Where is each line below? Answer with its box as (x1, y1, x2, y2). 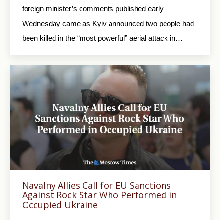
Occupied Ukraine (22, 198, 98, 211)
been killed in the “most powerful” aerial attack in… (22, 33, 183, 42)
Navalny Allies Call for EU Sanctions (22, 179, 171, 191)
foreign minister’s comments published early (22, 4, 164, 13)
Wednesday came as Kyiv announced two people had (22, 19, 194, 27)
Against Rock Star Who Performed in (22, 189, 177, 201)
